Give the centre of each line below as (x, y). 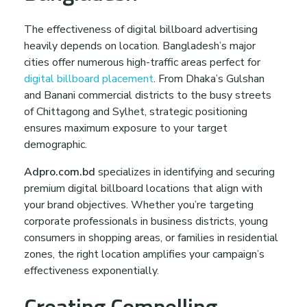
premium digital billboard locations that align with (143, 188)
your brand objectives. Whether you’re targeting (139, 205)
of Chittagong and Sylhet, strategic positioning (136, 111)
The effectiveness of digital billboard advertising (141, 29)
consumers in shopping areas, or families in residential (151, 237)
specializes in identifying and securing (185, 172)
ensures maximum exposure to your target (126, 128)
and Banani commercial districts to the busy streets (148, 95)
